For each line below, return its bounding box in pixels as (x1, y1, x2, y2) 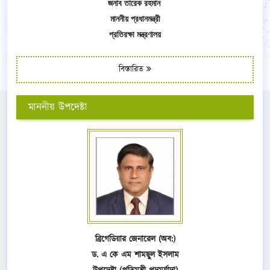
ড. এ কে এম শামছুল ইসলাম (91, 248, 179, 261)
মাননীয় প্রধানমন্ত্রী (110, 14, 160, 24)
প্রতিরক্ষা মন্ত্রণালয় (109, 30, 161, 40)
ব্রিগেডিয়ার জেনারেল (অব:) (95, 233, 175, 245)
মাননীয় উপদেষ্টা (28, 100, 87, 115)
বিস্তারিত (119, 63, 146, 76)
